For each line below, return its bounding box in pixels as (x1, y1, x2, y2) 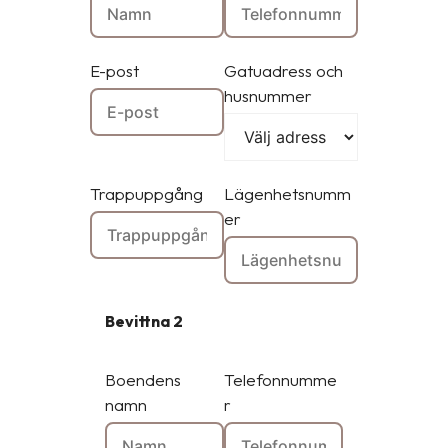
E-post (90, 60, 139, 81)
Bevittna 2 (105, 311, 183, 331)
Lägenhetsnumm (224, 183, 351, 204)
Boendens (105, 369, 181, 390)
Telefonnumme (224, 369, 337, 390)
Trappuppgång (90, 183, 203, 204)
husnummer (224, 85, 312, 106)
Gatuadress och (224, 60, 343, 81)
